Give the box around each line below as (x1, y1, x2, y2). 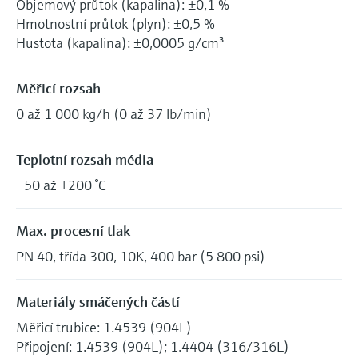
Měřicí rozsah (16, 78, 101, 97)
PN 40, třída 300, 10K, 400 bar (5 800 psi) (16, 246, 265, 265)
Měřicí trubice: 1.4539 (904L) (16, 317, 192, 336)
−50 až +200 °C (16, 175, 105, 194)
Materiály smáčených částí (16, 292, 180, 311)
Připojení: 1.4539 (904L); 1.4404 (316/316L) (16, 336, 289, 356)
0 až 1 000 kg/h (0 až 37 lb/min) (16, 104, 212, 123)
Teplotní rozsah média (16, 149, 153, 169)
